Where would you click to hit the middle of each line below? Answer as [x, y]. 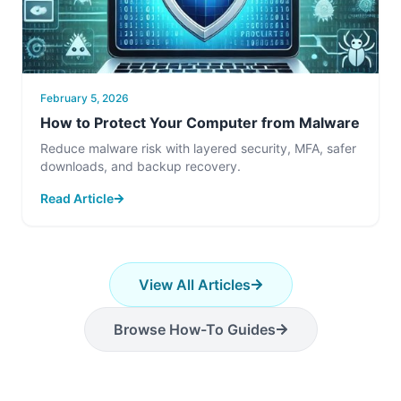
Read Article [77, 198]
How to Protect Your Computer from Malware [200, 123]
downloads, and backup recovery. [141, 166]
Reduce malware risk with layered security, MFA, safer [198, 148]
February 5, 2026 [85, 98]
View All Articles [194, 285]
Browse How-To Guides [194, 329]
